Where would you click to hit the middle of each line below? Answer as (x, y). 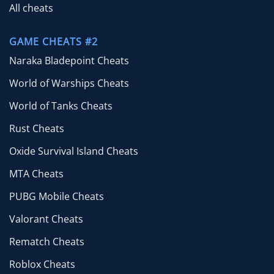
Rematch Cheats (47, 242)
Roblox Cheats (42, 265)
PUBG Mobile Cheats (57, 197)
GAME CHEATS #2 (54, 42)
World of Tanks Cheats (61, 106)
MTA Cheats (36, 174)
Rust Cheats (37, 129)
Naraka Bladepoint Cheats (69, 61)
